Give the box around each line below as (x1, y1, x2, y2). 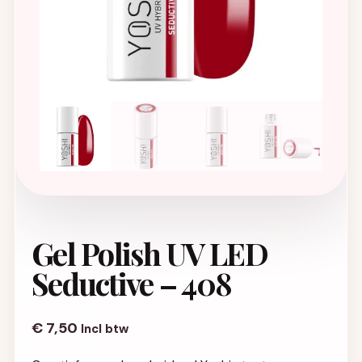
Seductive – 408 (32, 262, 232, 304)
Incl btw (81, 320, 128, 337)
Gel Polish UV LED (32, 232, 267, 274)
